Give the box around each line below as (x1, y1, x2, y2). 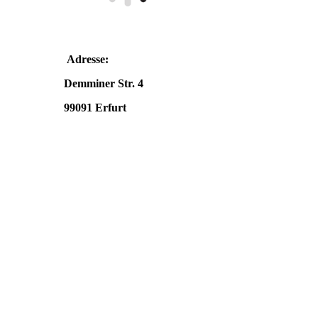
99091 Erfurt (64, 102, 126, 114)
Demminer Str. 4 (64, 77, 146, 90)
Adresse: (67, 53, 111, 66)
